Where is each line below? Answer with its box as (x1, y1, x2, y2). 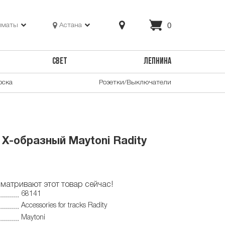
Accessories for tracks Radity (21, 202, 107, 209)
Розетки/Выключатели (99, 79, 171, 86)
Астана (59, 22, 82, 29)
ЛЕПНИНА (143, 57, 171, 66)
